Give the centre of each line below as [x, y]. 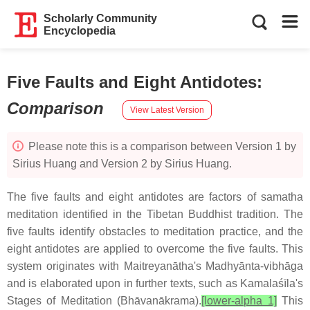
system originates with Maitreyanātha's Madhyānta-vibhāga [155, 266]
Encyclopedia [80, 31]
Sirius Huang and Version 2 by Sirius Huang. [122, 164]
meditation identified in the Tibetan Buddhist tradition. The [155, 214]
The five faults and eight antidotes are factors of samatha [155, 197]
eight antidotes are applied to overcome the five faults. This [155, 249]
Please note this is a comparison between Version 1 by [161, 146]
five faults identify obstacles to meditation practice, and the [155, 231]
